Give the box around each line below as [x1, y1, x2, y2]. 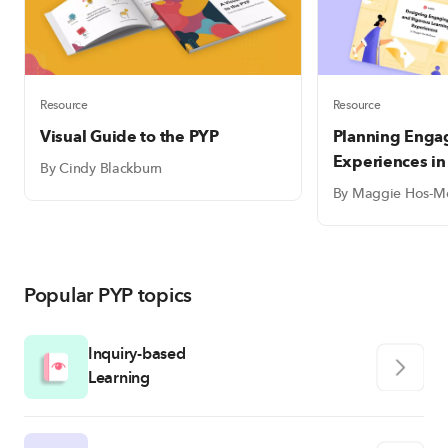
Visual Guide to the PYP [40, 124, 219, 151]
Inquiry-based [88, 341, 186, 368]
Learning [88, 365, 150, 392]
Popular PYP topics [24, 279, 193, 313]
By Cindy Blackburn [40, 157, 163, 180]
